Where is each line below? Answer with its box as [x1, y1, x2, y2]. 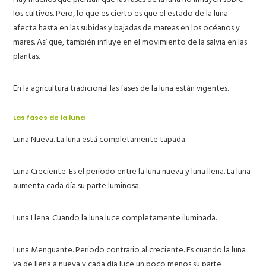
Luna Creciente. [13, 164, 68, 178]
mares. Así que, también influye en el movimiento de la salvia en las [13, 34, 248, 49]
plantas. [13, 49, 40, 63]
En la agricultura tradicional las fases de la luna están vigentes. [13, 81, 229, 95]
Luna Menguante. [13, 242, 74, 256]
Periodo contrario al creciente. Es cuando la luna [74, 242, 246, 256]
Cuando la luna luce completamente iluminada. [50, 210, 217, 224]
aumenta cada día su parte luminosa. [13, 178, 141, 192]
